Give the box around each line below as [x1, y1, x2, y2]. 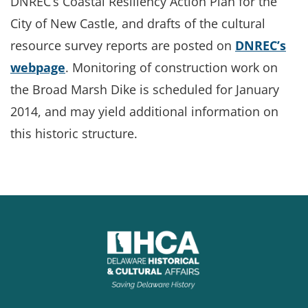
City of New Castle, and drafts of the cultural [10, 15, 265, 32]
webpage [10, 59, 65, 76]
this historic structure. [10, 125, 137, 142]
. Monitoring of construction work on [65, 59, 278, 76]
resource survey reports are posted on [10, 37, 235, 54]
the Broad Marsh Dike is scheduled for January [10, 81, 279, 98]
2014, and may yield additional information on [10, 103, 278, 120]
